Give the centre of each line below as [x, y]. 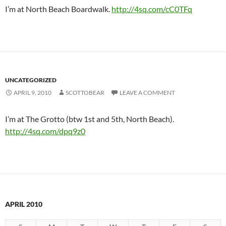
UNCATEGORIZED [31, 80]
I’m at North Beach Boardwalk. [58, 9]
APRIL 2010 [24, 204]
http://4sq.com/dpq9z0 [45, 131]
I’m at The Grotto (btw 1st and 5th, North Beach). [90, 119]
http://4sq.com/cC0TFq [152, 9]
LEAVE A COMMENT [147, 93]
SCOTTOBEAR [85, 93]
